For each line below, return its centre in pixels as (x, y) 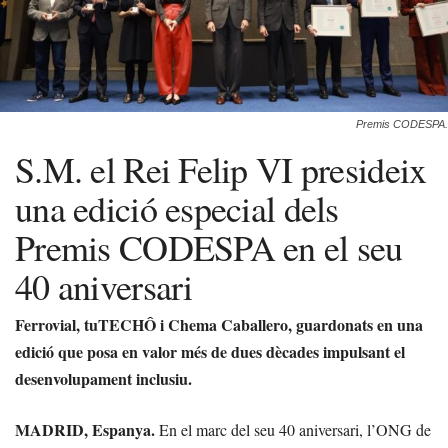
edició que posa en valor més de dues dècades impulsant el (210, 351)
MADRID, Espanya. (85, 429)
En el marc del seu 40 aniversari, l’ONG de (293, 429)
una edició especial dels (177, 208)
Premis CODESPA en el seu (209, 247)
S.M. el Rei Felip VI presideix (221, 169)
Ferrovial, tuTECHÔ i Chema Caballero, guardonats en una (219, 324)
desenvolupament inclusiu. (103, 378)
